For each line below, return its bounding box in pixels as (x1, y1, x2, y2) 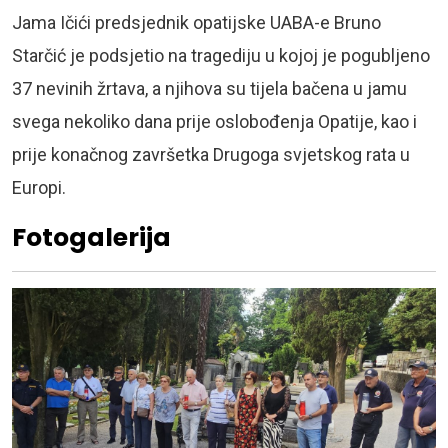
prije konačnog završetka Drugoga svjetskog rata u (12, 143, 410, 165)
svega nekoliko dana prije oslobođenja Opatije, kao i (12, 110, 417, 132)
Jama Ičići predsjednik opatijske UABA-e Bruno (12, 11, 381, 33)
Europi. (12, 176, 66, 198)
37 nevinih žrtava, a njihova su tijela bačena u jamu (12, 77, 407, 99)
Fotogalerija (12, 219, 171, 255)
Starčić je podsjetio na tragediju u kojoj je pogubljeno (12, 44, 430, 66)
